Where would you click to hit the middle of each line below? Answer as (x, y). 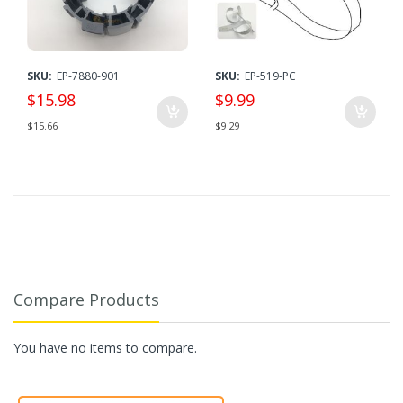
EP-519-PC (270, 76)
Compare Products (86, 300)
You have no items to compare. (105, 348)
